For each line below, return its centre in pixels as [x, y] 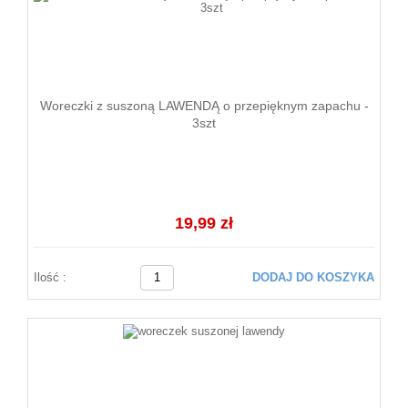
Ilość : [50, 277]
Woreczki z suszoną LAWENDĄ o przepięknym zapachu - [204, 105]
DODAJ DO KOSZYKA [313, 277]
